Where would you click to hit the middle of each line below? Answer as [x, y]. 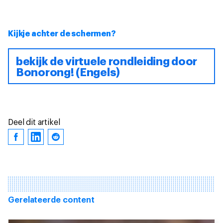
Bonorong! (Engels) [68, 73]
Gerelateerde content [51, 200]
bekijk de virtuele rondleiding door [107, 62]
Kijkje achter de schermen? [62, 34]
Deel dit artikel [34, 122]
